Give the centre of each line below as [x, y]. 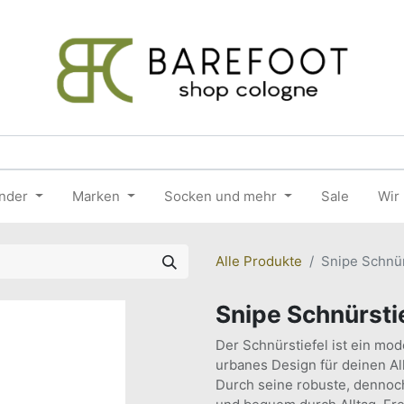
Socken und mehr [220, 196]
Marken [96, 196]
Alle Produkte [259, 261]
